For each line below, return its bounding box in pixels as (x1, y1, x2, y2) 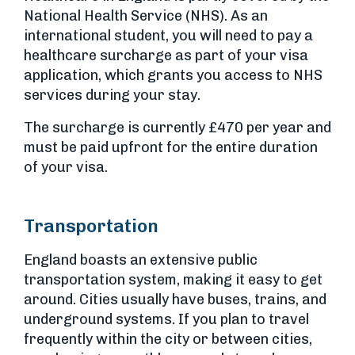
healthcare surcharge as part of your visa (24, 47, 308, 64)
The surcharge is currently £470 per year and (24, 119, 331, 136)
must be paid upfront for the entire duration (24, 139, 318, 156)
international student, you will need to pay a (24, 27, 313, 44)
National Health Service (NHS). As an (24, 7, 268, 25)
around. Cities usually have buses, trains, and (24, 291, 326, 308)
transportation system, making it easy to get (24, 271, 323, 288)
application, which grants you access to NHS (24, 67, 323, 84)
